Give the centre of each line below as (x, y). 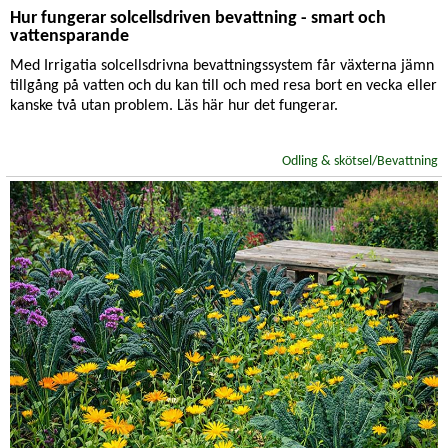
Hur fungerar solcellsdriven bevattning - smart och (198, 18)
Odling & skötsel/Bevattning (360, 161)
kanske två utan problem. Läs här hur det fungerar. (174, 106)
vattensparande (69, 36)
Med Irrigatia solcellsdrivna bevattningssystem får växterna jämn (222, 66)
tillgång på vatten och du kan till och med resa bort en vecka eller (223, 86)
